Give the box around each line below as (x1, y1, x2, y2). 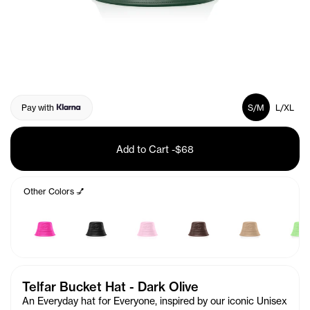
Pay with (21, 102, 54, 113)
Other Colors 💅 (24, 186, 84, 197)
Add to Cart (116, 143, 169, 155)
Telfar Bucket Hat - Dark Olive (22, 279, 199, 295)
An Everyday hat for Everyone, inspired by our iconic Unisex (22, 295, 287, 307)
